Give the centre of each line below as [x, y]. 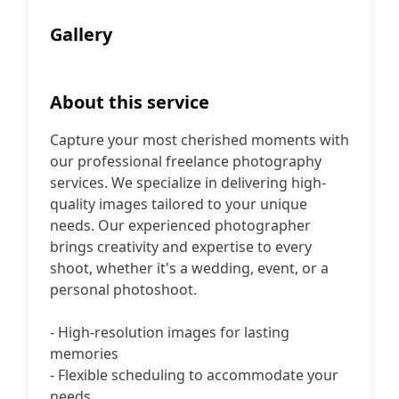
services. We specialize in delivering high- [188, 183]
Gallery [81, 34]
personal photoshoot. [123, 289]
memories [84, 354]
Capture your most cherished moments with [199, 140]
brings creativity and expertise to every [181, 247]
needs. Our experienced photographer [180, 225]
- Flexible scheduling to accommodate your [194, 375]
